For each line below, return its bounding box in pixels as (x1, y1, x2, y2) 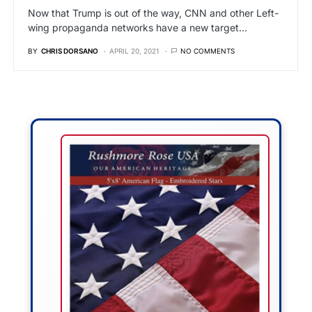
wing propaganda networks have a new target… (28, 22, 247, 33)
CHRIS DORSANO (41, 47, 98, 55)
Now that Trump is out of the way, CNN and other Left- (28, 7, 279, 19)
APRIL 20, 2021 (109, 47, 159, 55)
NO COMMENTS (180, 47, 235, 55)
